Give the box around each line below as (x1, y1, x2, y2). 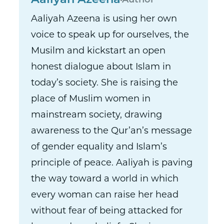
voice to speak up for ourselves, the (31, 30, 189, 40)
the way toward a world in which (31, 174, 179, 184)
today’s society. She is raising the (31, 78, 178, 88)
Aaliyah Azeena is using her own (31, 14, 177, 24)
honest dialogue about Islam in (31, 62, 171, 72)
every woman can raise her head (31, 190, 179, 200)
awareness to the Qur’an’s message (31, 126, 192, 136)
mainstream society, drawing (31, 110, 162, 120)
